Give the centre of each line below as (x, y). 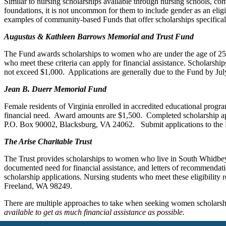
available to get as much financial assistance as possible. (94, 212)
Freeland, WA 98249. (38, 186)
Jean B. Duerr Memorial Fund (55, 89)
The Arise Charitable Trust (48, 141)
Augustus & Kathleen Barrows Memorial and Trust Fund (99, 36)
